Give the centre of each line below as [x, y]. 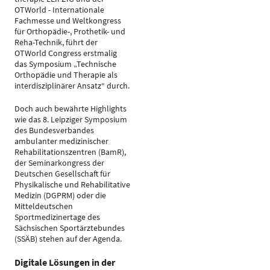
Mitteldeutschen [44, 206]
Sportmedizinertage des [57, 217]
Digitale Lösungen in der [65, 262]
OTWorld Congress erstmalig [66, 53]
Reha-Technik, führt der [56, 42]
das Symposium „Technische [65, 64]
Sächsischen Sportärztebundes [70, 228]
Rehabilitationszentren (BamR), [70, 152]
